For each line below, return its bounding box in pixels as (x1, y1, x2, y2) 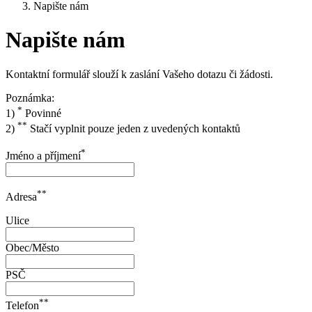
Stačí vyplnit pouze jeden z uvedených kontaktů (27, 123, 240, 135)
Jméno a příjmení (6, 149, 81, 162)
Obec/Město (6, 242, 59, 254)
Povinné (22, 107, 61, 120)
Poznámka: (6, 91, 54, 104)
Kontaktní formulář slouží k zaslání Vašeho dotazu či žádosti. (6, 68, 273, 80)
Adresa (6, 191, 37, 203)
